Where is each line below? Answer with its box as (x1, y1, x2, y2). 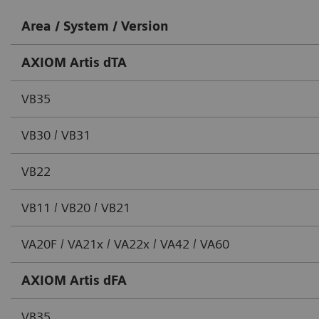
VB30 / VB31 (21, 127, 90, 143)
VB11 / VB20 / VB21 (21, 200, 130, 216)
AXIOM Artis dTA (21, 55, 127, 70)
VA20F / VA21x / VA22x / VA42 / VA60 (21, 236, 229, 252)
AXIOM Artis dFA (21, 273, 127, 288)
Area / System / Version (21, 19, 169, 34)
